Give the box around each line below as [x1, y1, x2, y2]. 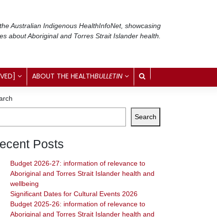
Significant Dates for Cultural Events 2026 [10, 190, 138, 198]
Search [135, 112, 156, 121]
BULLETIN [94, 71, 123, 81]
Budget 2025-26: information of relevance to [10, 200, 145, 208]
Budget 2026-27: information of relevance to [10, 159, 145, 168]
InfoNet [99, 21, 121, 30]
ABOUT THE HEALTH [32, 71, 94, 81]
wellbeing [10, 180, 39, 188]
